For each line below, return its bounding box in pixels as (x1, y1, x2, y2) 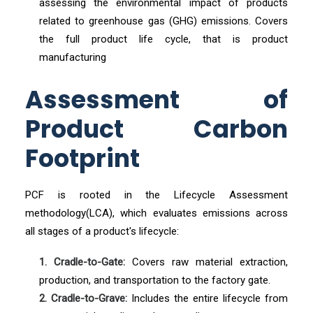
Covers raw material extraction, (125, 256, 288, 268)
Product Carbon (25, 112, 288, 146)
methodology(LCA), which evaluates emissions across (25, 207, 288, 219)
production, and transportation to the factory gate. (39, 274, 270, 286)
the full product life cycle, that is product (39, 33, 288, 45)
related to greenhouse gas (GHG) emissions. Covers (39, 15, 288, 27)
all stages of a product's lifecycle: (25, 225, 179, 238)
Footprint (25, 141, 140, 175)
